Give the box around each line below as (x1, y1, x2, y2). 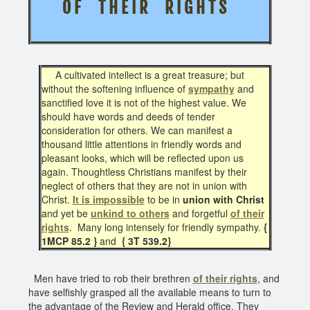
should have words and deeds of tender (41, 109, 215, 123)
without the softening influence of (41, 81, 188, 95)
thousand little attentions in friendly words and (41, 136, 241, 151)
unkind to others (90, 206, 170, 220)
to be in (144, 192, 183, 206)
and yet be (41, 206, 91, 220)
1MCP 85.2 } (41, 233, 100, 248)
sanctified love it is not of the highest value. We (41, 95, 246, 109)
